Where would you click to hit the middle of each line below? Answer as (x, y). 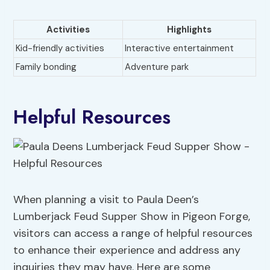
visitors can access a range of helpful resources (133, 234)
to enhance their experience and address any (127, 250)
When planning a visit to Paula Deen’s (106, 200)
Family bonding (46, 67)
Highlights (190, 30)
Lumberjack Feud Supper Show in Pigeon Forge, (132, 217)
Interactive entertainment (180, 49)
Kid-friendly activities (60, 49)
